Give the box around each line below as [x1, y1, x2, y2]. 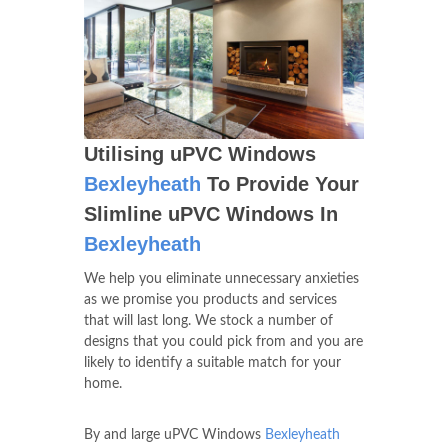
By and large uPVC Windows [84, 428, 265, 443]
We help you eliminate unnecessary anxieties [84, 272, 359, 287]
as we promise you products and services [84, 293, 337, 308]
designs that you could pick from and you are [84, 335, 363, 350]
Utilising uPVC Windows [84, 143, 316, 166]
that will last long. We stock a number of [84, 314, 333, 329]
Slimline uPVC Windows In [84, 203, 338, 226]
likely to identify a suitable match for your [84, 356, 341, 371]
